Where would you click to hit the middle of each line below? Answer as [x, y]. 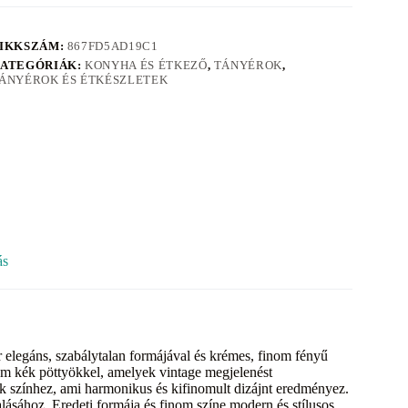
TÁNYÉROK [248, 65]
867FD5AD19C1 [112, 46]
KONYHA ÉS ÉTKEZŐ [146, 65]
